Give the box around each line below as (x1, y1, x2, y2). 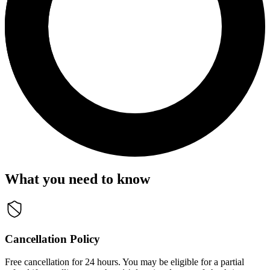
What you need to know (5, 171, 150, 187)
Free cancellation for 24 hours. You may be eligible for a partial (5, 257, 244, 268)
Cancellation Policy (5, 232, 100, 245)
